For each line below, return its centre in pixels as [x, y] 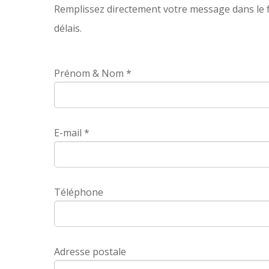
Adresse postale [90, 251]
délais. [68, 28]
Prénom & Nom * [93, 73]
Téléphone [79, 192]
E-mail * [72, 132]
